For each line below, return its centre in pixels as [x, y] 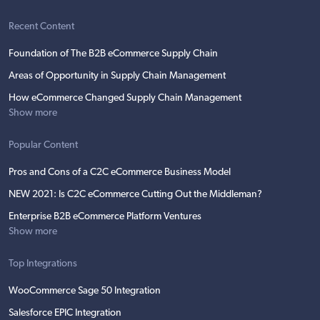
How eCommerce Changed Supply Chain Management [125, 99]
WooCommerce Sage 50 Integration [85, 291]
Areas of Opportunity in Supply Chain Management [117, 76]
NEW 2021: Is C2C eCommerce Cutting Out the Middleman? [135, 195]
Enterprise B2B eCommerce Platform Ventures [105, 217]
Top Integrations [43, 264]
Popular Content [43, 146]
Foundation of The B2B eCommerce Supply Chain [113, 54]
